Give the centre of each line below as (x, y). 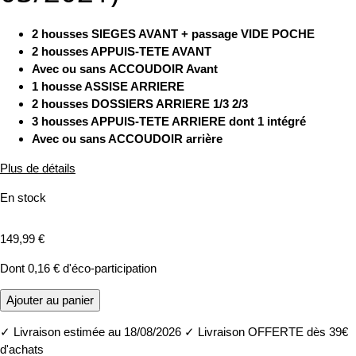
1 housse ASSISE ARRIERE (110, 87)
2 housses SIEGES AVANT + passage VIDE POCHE (173, 34)
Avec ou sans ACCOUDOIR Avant (125, 69)
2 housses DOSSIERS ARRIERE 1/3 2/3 (140, 104)
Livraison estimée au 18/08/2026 (96, 332)
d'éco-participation (108, 269)
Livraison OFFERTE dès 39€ (271, 332)
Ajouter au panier (50, 300)
